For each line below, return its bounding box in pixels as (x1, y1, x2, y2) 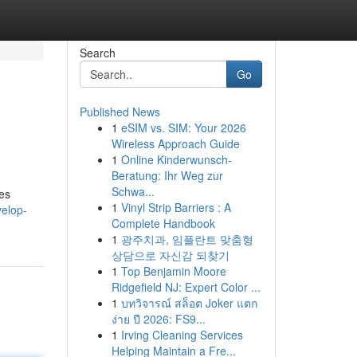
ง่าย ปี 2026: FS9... (111, 311, 206, 327)
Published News (79, 104, 160, 120)
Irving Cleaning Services (120, 327, 243, 343)
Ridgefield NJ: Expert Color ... (111, 279, 261, 295)
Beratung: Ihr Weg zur (111, 167, 223, 183)
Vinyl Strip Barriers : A (120, 199, 231, 215)
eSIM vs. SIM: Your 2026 (120, 120, 246, 135)
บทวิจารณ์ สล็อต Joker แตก (120, 295, 257, 311)
